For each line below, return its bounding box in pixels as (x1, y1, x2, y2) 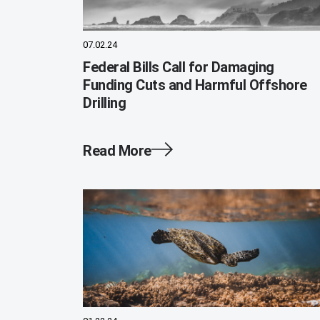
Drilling (83, 94, 126, 112)
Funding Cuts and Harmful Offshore (83, 76, 307, 94)
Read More (83, 142, 151, 160)
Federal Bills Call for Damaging (83, 59, 274, 76)
